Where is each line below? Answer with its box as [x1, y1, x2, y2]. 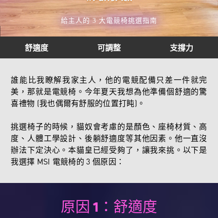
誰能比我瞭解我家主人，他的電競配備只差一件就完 [11, 74, 207, 85]
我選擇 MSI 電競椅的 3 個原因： [11, 156, 125, 166]
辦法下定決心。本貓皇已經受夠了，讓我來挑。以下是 [11, 144, 207, 155]
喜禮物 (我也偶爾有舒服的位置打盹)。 [11, 97, 145, 108]
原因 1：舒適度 [61, 198, 157, 216]
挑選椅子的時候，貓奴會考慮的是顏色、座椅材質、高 [11, 121, 207, 131]
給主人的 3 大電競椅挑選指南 [61, 17, 157, 24]
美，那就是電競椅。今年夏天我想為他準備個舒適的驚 [11, 86, 207, 96]
